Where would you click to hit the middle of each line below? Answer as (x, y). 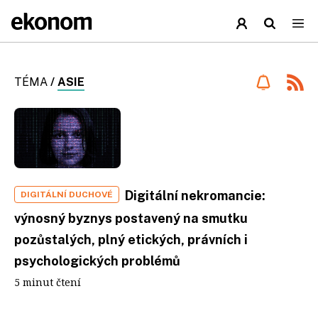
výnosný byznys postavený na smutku (131, 218)
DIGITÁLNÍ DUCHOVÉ (67, 194)
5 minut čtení (48, 282)
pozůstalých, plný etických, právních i (131, 239)
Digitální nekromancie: (195, 195)
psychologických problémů (97, 261)
